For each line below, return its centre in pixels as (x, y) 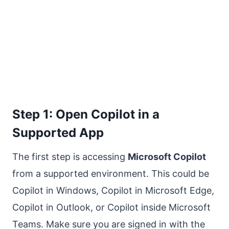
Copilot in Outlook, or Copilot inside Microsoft (111, 207)
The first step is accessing (70, 156)
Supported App (58, 132)
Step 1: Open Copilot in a (86, 114)
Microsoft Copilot (167, 156)
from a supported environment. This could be (111, 173)
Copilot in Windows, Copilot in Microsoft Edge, (113, 190)
